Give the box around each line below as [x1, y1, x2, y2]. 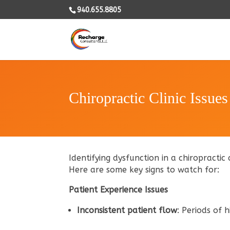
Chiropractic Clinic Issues [69, 89, 228, 106]
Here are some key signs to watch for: [69, 164, 222, 175]
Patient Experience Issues [69, 184, 168, 195]
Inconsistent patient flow [77, 205, 178, 215]
